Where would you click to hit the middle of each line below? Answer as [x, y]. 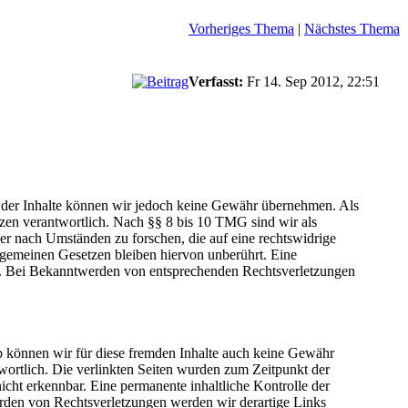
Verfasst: [216, 81]
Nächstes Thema [352, 28]
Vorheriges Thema [241, 28]
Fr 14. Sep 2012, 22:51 [313, 81]
